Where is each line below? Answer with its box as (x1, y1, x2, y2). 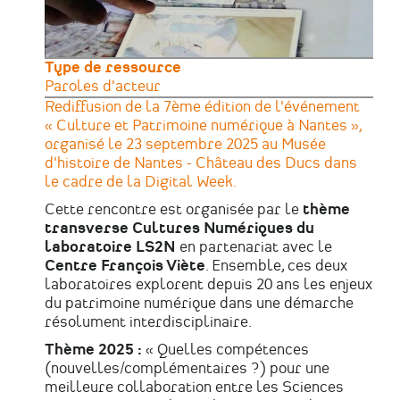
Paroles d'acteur (45, 78, 161, 95)
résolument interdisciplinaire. (45, 313, 252, 330)
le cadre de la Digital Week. (45, 173, 240, 190)
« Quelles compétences (142, 341, 309, 358)
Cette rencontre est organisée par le (45, 201, 303, 218)
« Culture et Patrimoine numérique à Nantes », (45, 117, 362, 134)
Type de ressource (45, 59, 181, 76)
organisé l (45, 136, 114, 153)
